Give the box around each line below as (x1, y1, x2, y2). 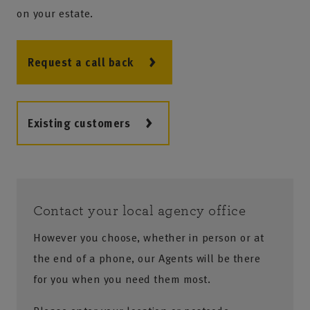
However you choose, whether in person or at (33, 229, 264, 246)
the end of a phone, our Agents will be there (33, 250, 260, 266)
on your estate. (17, 5, 93, 21)
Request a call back (28, 54, 134, 71)
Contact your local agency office (33, 203, 246, 218)
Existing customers (28, 115, 130, 131)
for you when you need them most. (33, 271, 210, 287)
